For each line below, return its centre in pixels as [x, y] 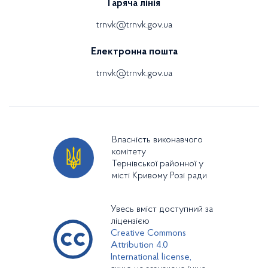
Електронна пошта [134, 52]
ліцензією [130, 221]
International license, [151, 257]
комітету [129, 152]
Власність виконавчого [157, 140]
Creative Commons [148, 233]
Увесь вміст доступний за [162, 209]
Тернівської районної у [158, 164]
